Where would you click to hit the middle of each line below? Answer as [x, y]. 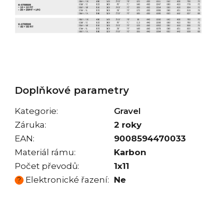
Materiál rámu [44, 152]
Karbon [130, 152]
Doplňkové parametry [72, 91]
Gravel [127, 111]
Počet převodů [46, 166]
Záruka [30, 125]
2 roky [128, 125]
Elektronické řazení [66, 180]
